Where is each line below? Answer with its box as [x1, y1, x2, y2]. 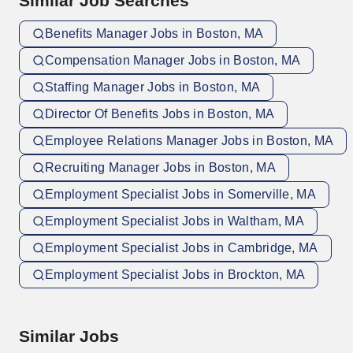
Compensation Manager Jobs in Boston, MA [45, 54, 301, 67]
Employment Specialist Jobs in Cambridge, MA [45, 241, 318, 255]
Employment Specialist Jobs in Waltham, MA [45, 214, 305, 228]
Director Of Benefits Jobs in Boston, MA [45, 107, 275, 121]
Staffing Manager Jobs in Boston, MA [45, 80, 261, 94]
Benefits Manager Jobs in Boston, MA [45, 27, 264, 40]
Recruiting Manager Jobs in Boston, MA [45, 161, 276, 174]
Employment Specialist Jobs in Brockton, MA [45, 268, 306, 281]
